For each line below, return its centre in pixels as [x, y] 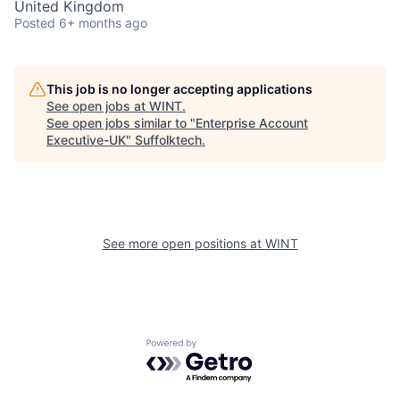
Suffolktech [168, 140]
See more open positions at [183, 243]
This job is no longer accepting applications [179, 89]
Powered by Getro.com [224, 348]
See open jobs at [98, 106]
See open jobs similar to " [121, 123]
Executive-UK [86, 140]
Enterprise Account [252, 123]
